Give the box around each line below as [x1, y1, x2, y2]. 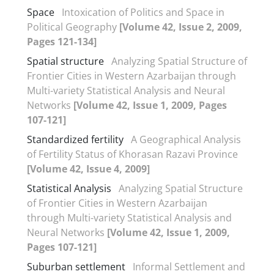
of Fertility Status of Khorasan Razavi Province [27, 147, 238, 161]
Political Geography [27, 20, 119, 34]
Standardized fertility [27, 132, 124, 146]
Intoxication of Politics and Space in [62, 5, 224, 19]
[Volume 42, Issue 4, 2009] [27, 161, 150, 176]
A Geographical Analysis [131, 132, 241, 146]
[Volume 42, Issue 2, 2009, [119, 20, 242, 34]
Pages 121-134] [27, 34, 97, 48]
